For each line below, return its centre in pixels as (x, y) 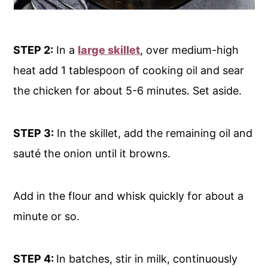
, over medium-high (190, 50)
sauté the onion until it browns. (92, 154)
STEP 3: (34, 133)
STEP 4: (35, 259)
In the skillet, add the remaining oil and (153, 133)
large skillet (109, 50)
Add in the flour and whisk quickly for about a (129, 196)
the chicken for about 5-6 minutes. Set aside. (129, 91)
